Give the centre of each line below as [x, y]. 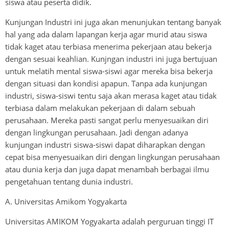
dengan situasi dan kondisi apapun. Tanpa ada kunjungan [106, 83]
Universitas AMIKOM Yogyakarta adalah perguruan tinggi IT [109, 221]
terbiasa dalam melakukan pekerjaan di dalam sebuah [100, 108]
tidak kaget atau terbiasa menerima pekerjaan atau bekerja [108, 46]
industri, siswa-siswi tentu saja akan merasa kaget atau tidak [111, 95]
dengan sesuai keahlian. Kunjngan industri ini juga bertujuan [111, 59]
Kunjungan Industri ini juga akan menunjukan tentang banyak [113, 22]
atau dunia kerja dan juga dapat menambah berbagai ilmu [107, 169]
